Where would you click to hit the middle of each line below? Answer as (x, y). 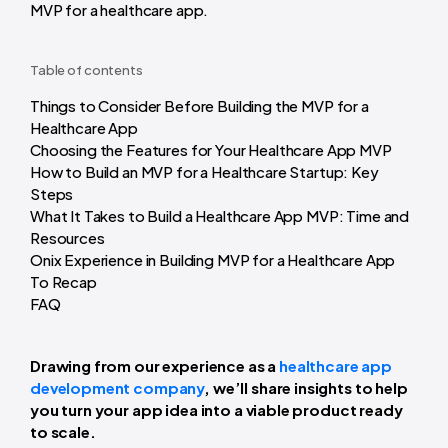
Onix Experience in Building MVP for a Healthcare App (213, 259)
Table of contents (86, 69)
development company (117, 387)
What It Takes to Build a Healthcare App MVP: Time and (220, 215)
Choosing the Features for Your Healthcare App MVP (211, 149)
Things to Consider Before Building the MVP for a (199, 105)
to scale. (63, 431)
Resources (67, 237)
